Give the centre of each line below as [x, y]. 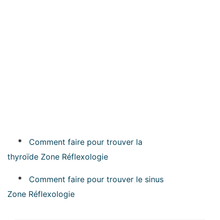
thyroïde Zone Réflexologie [58, 157]
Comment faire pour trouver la [86, 142]
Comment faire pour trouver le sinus [96, 179]
